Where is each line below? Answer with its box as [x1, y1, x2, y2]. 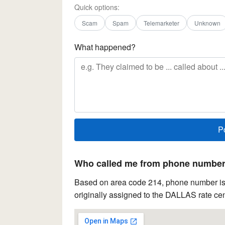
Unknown [194, 18, 220, 27]
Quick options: [74, 2, 120, 12]
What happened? [74, 41, 136, 53]
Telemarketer [144, 18, 179, 27]
